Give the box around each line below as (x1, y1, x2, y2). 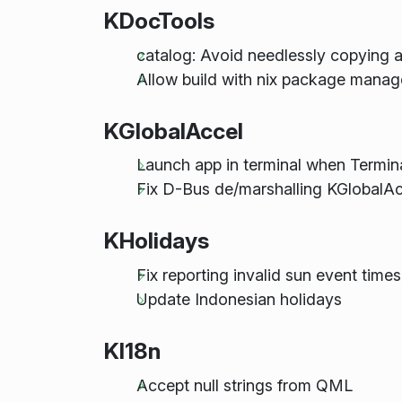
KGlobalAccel (103, 117, 243, 144)
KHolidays (103, 227, 209, 255)
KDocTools (103, 7, 214, 35)
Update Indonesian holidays (135, 290, 342, 310)
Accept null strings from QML (135, 375, 353, 395)
